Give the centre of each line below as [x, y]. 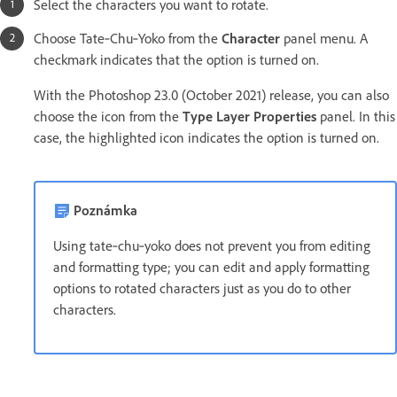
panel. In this [356, 117]
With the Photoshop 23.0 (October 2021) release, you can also [211, 96]
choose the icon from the [108, 117]
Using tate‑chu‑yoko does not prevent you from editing [212, 246]
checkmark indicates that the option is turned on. [176, 60]
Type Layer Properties [249, 117]
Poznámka [105, 211]
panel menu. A [324, 39]
